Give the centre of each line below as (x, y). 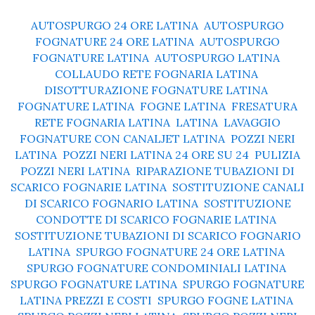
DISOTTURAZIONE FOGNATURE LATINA (156, 90)
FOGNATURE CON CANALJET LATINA (122, 138)
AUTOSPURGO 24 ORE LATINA (115, 25)
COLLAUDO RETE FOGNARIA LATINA (156, 73)
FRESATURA (264, 106)
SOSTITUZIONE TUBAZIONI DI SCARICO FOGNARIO (157, 235)
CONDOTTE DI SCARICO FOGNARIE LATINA (156, 219)
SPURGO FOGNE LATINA (225, 300)
